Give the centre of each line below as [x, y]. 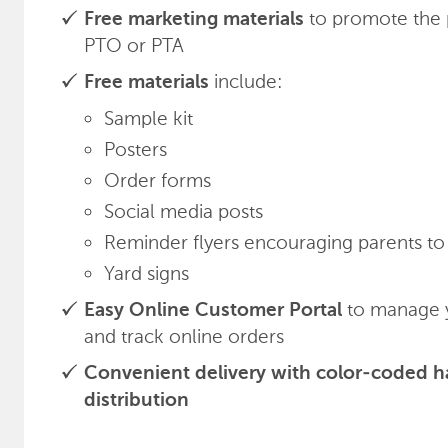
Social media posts [183, 211]
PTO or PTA [134, 45]
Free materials [146, 82]
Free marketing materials [194, 19]
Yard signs [146, 273]
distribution [136, 400]
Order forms [157, 180]
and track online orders [184, 336]
